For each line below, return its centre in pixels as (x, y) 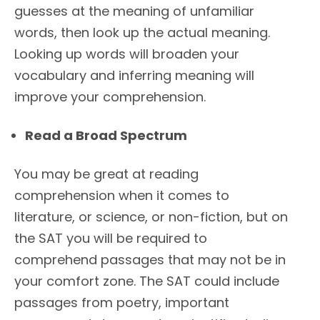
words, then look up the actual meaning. (142, 33)
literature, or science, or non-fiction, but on (151, 217)
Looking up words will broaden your (127, 54)
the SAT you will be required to (111, 239)
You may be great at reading (106, 174)
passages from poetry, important (122, 303)
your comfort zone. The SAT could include (147, 281)
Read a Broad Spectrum (106, 136)
